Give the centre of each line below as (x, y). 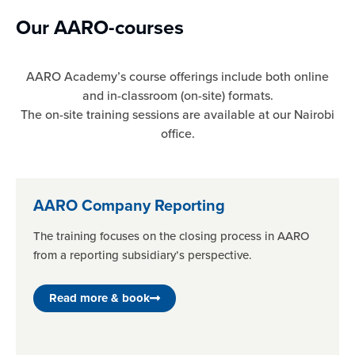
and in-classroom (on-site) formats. (177, 95)
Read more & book (99, 298)
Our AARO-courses (100, 27)
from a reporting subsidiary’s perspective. (143, 256)
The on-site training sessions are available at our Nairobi (177, 114)
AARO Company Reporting (129, 206)
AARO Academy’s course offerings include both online (177, 76)
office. (177, 133)
